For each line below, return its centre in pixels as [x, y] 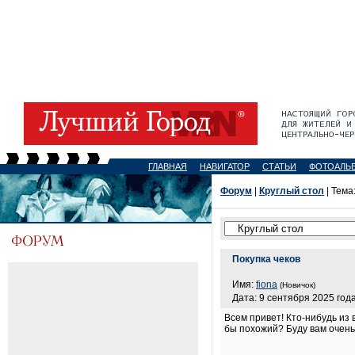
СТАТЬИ [279, 166]
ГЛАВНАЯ [168, 166]
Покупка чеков [266, 259]
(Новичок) [298, 285]
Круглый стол [292, 191]
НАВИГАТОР [225, 166]
